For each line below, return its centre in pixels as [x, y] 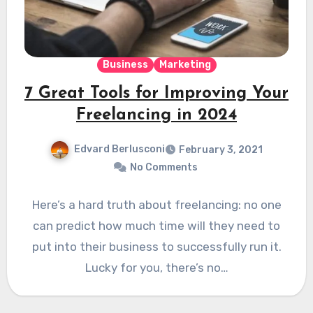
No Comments [163, 168]
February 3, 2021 [221, 150]
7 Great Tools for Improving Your [156, 94]
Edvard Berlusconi [119, 150]
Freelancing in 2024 [156, 116]
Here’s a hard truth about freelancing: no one [156, 205]
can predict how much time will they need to [156, 226]
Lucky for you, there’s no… [156, 268]
